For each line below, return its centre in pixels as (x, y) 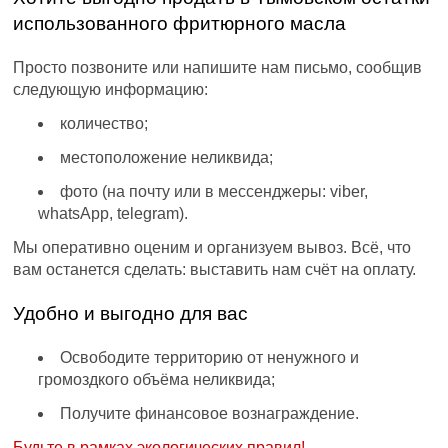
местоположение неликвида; (167, 158)
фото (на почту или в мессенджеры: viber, (214, 192)
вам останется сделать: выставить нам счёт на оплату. (215, 270)
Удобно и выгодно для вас (131, 314)
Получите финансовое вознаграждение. (210, 414)
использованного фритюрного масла (180, 24)
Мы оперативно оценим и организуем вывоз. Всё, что (212, 248)
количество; (104, 124)
